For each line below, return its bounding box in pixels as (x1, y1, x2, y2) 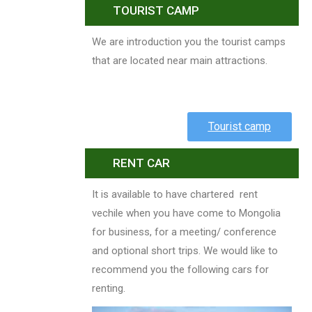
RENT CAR (113, 156, 170, 171)
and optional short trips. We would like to (92, 244, 278, 258)
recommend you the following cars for (92, 263, 269, 276)
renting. (92, 282, 125, 295)
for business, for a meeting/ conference (92, 226, 276, 239)
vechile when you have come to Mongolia (92, 207, 281, 220)
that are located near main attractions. (92, 54, 267, 68)
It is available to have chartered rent (92, 188, 258, 201)
